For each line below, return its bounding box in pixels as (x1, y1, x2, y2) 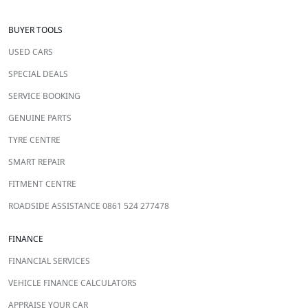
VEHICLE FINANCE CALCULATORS (8, 277, 137, 289)
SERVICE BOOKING (8, 90, 80, 102)
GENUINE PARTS (8, 112, 71, 124)
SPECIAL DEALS (8, 68, 68, 80)
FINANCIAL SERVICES (8, 255, 90, 267)
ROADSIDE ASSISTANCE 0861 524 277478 (8, 200, 169, 212)
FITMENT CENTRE (8, 178, 76, 190)
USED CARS (8, 46, 53, 58)
